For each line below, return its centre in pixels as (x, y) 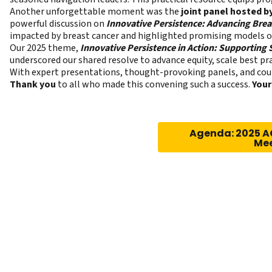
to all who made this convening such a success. (154, 85)
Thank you (33, 85)
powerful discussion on (58, 24)
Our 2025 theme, (45, 48)
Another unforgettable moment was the (95, 12)
